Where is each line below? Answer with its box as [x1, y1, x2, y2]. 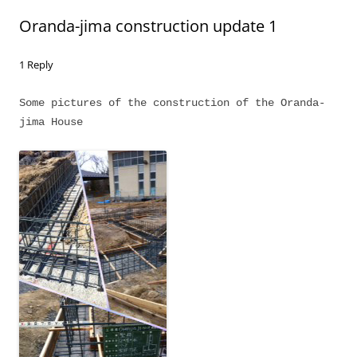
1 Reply [19, 57, 53, 72]
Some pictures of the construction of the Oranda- [19, 96, 325, 109]
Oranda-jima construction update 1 [19, 15, 277, 37]
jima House [19, 116, 83, 128]
